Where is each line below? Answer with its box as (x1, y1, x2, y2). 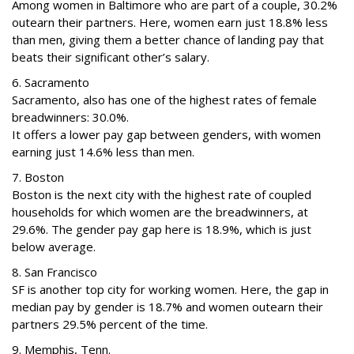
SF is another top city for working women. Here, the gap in (12, 281, 329, 297)
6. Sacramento (12, 74, 89, 90)
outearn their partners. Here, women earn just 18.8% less (12, 14, 328, 30)
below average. (12, 239, 96, 254)
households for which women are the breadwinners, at (12, 204, 308, 220)
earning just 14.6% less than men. (12, 144, 194, 160)
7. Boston (12, 169, 64, 185)
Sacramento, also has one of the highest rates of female (12, 92, 317, 107)
